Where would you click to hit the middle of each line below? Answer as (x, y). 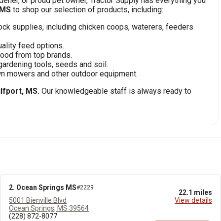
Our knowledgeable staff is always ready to (116, 91)
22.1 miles (195, 192)
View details (193, 200)
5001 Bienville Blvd (38, 200)
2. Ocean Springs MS (43, 187)
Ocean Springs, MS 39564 (49, 208)
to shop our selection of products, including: (87, 10)
